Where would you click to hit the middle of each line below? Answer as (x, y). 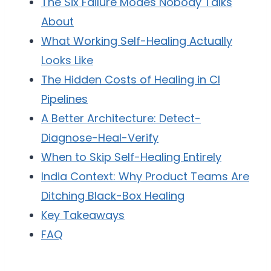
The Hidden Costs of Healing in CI (131, 80)
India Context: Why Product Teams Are (145, 177)
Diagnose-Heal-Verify (100, 138)
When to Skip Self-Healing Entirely (131, 157)
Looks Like (67, 60)
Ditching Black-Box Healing (113, 196)
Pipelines (64, 99)
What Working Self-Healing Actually (137, 41)
